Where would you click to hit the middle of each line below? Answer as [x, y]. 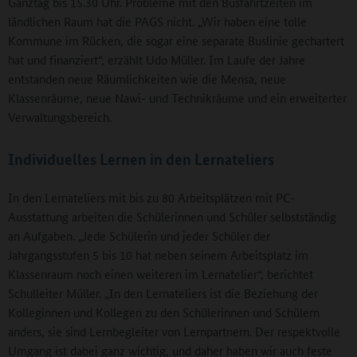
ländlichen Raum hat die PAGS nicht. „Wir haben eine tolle [157, 22]
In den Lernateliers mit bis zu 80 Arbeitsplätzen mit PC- [151, 198]
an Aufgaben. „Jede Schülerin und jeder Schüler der [139, 236]
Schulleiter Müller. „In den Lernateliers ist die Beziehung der [163, 293]
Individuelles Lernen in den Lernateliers [141, 159]
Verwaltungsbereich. [60, 117]
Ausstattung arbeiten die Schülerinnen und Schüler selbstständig [172, 217]
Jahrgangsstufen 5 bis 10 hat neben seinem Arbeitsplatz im [158, 255]
